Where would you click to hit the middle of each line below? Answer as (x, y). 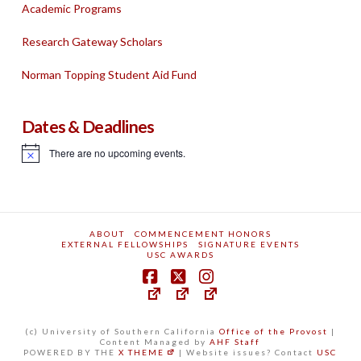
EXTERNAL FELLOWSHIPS (124, 245)
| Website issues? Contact (247, 353)
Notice (35, 158)
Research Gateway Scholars (92, 41)
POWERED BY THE (71, 353)
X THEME (142, 353)
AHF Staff (235, 342)
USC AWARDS (180, 255)
